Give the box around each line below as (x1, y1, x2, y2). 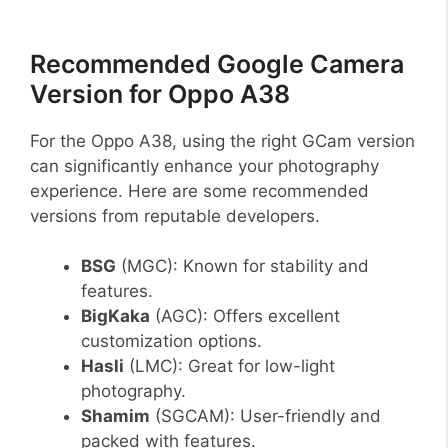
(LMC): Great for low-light (124, 356, 335, 377)
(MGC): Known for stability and (116, 256, 369, 277)
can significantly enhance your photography (30, 155, 379, 176)
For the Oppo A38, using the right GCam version (30, 130, 415, 151)
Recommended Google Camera (30, 48, 404, 79)
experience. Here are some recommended (30, 180, 369, 201)
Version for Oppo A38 (30, 78, 290, 109)
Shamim (81, 406, 150, 427)
